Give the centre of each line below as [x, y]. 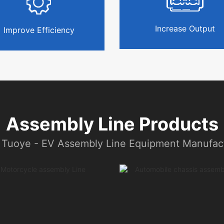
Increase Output [185, 28]
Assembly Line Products [112, 124]
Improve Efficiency [39, 30]
